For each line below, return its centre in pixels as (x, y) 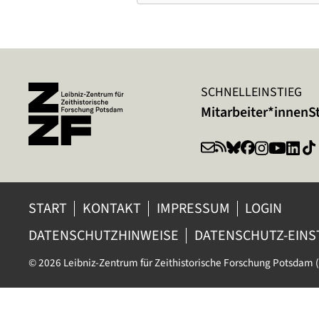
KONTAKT (111, 209)
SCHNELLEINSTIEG (251, 92)
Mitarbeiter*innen (255, 113)
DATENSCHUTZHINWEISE (104, 236)
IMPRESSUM (193, 209)
